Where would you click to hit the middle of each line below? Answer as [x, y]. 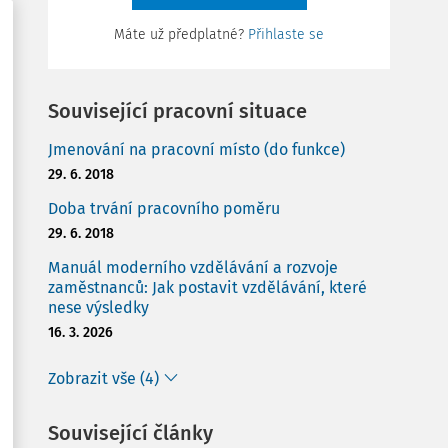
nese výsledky [98, 307]
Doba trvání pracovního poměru [164, 208]
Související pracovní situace [177, 111]
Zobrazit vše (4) [103, 378]
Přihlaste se [286, 34]
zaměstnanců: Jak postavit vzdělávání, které [207, 287]
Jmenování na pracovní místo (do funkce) [196, 149]
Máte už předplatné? [181, 34]
